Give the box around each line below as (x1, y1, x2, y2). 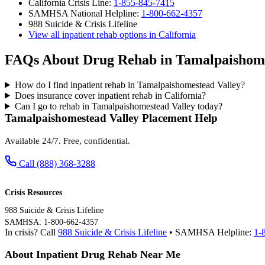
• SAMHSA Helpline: (167, 227, 254, 237)
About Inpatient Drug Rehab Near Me (5, 248, 180, 260)
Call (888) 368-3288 (19, 158, 95, 169)
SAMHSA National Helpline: (28, 8, 141, 19)
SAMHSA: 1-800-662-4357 (5, 217, 98, 227)
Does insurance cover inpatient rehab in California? (14, 90, 206, 101)
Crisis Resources (5, 188, 62, 197)
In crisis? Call (5, 227, 58, 237)
